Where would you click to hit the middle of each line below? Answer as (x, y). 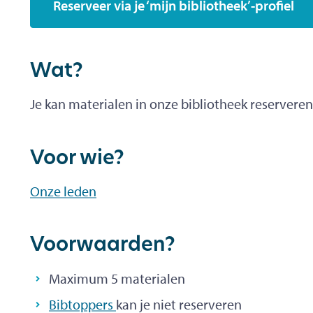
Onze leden (63, 191)
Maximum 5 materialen (117, 278)
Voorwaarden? (103, 246)
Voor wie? (77, 159)
